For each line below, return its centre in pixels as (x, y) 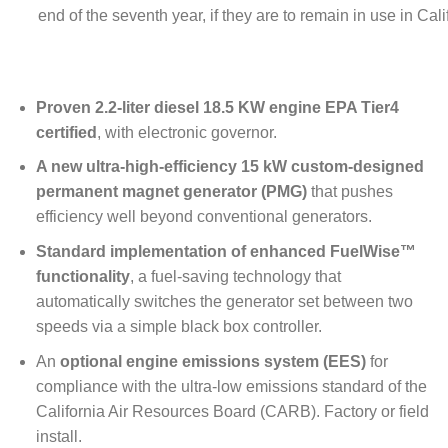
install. (58, 436)
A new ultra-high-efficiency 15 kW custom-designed (229, 167)
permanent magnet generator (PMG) (173, 192)
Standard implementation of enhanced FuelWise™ (225, 252)
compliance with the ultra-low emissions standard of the (231, 386)
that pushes (351, 192)
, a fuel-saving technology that (235, 277)
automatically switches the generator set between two (224, 302)
